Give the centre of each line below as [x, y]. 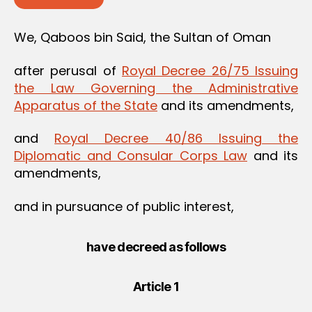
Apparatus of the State [86, 105]
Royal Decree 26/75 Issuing [210, 70]
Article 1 [156, 286]
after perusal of [68, 70]
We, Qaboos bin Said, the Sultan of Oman [142, 38]
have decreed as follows [156, 247]
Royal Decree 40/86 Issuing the [177, 139]
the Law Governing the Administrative [156, 88]
